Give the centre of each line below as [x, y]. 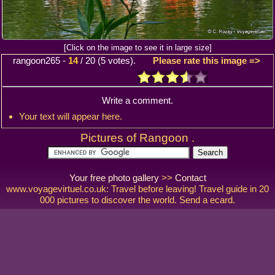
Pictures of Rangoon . [137, 138]
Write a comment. [137, 100]
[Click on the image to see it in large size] [137, 48]
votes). [129, 61]
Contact [190, 178]
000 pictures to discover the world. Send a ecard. [137, 200]
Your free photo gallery [114, 178]
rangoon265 [37, 61]
